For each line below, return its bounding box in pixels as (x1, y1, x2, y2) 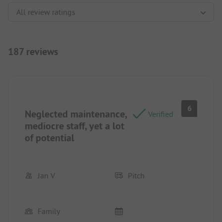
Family (38, 206, 60, 216)
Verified (148, 109, 173, 119)
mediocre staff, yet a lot (25, 119, 124, 132)
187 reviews (8, 45, 58, 58)
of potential (25, 131, 74, 144)
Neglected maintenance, (25, 107, 127, 120)
